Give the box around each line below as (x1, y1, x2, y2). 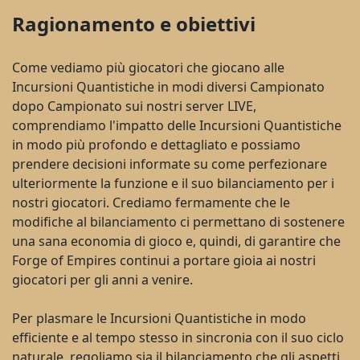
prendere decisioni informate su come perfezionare (12, 155, 327, 173)
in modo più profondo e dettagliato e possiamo (12, 136, 301, 153)
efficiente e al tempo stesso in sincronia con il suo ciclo (12, 329, 344, 346)
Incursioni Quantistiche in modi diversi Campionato (12, 78, 325, 96)
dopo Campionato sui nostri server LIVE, (12, 97, 256, 115)
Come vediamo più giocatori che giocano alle (12, 59, 284, 76)
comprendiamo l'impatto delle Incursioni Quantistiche (12, 117, 342, 134)
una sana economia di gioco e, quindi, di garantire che (12, 232, 341, 250)
